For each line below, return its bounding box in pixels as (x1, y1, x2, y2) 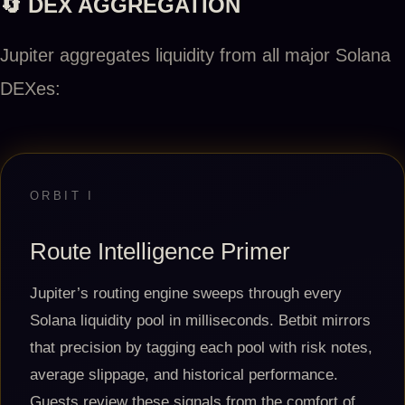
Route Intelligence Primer (30, 238, 290, 265)
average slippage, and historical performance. (30, 366, 338, 383)
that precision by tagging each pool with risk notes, (30, 339, 372, 356)
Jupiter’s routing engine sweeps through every (30, 285, 342, 302)
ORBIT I (30, 189, 95, 202)
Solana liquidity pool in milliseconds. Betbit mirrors (30, 312, 371, 329)
